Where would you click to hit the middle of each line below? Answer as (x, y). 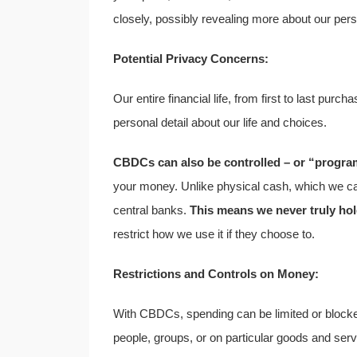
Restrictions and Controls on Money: (216, 274)
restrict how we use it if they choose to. (214, 234)
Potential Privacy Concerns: (191, 59)
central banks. (151, 210)
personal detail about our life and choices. (220, 123)
